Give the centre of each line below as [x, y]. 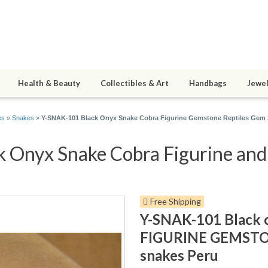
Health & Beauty [49, 83]
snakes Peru [179, 255]
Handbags [208, 83]
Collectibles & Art [135, 83]
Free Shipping [176, 202]
